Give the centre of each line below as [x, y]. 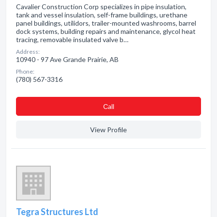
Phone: [25, 71]
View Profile [108, 130]
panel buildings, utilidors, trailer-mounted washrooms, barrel [106, 23]
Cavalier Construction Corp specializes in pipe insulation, [101, 7]
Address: [28, 52]
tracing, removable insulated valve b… [72, 39]
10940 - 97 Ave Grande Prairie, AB [67, 59]
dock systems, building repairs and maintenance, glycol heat [106, 31]
